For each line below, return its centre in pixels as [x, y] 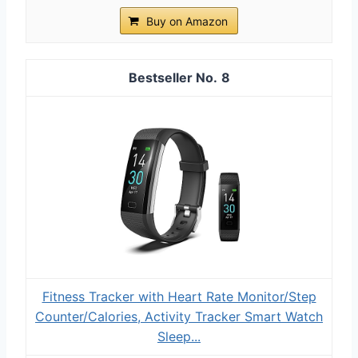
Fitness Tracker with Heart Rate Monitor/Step [179, 296]
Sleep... [179, 336]
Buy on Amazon [187, 21]
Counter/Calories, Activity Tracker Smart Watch [179, 316]
